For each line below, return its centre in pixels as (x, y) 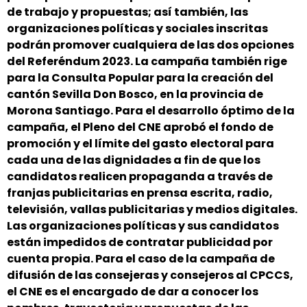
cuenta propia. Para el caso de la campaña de (141, 259)
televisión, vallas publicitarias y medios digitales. (152, 209)
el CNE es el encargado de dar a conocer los (133, 292)
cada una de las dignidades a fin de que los (134, 160)
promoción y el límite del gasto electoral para (140, 144)
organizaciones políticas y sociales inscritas (137, 28)
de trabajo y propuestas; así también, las (127, 12)
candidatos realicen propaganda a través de (140, 176)
